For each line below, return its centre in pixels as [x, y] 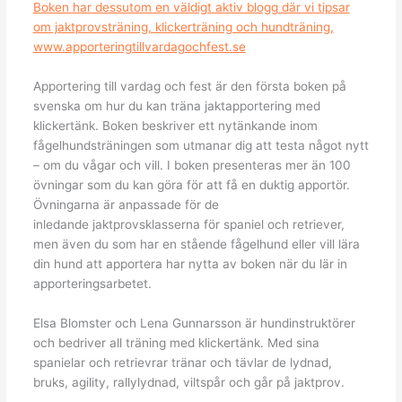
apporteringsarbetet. [92, 283]
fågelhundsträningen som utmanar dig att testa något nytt [201, 145]
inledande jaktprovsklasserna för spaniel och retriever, [188, 224]
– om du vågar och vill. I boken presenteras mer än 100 [192, 165]
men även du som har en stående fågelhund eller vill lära [196, 244]
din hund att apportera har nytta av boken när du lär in [190, 263]
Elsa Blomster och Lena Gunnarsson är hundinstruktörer [194, 323]
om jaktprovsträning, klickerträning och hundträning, [183, 26]
